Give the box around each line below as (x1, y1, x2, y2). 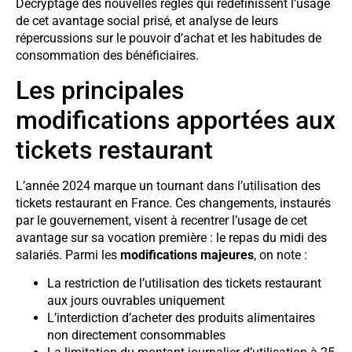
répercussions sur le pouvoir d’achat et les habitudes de (16, 30, 321, 46)
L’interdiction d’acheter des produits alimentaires (47, 310, 315, 326)
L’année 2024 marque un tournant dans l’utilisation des (16, 178, 321, 194)
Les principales (16, 75, 184, 106)
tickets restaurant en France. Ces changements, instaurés (16, 196, 331, 211)
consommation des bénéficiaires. (16, 47, 199, 63)
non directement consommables (47, 328, 225, 343)
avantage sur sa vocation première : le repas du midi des (16, 230, 327, 246)
